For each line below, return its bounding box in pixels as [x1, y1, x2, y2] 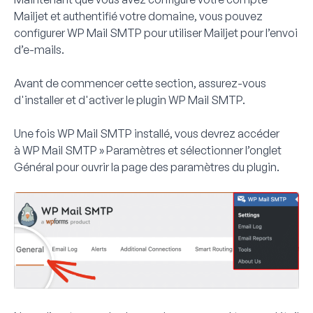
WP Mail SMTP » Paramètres [22, 143, 166, 157]
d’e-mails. [14, 42, 64, 57]
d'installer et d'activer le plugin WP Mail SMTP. [14, 92, 245, 107]
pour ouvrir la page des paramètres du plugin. [54, 159, 279, 174]
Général [14, 159, 54, 174]
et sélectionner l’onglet [166, 143, 282, 157]
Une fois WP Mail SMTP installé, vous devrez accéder [14, 126, 279, 140]
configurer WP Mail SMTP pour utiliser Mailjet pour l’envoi [14, 25, 298, 40]
